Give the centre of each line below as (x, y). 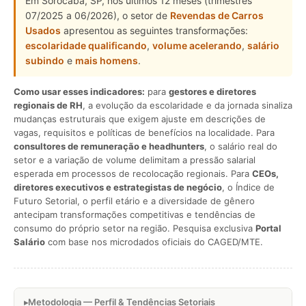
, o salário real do (241, 146)
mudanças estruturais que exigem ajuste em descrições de (140, 119)
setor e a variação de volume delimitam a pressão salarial (135, 160)
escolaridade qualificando (86, 45)
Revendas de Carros (217, 15)
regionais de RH (48, 105)
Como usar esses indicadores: (79, 92)
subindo (45, 60)
